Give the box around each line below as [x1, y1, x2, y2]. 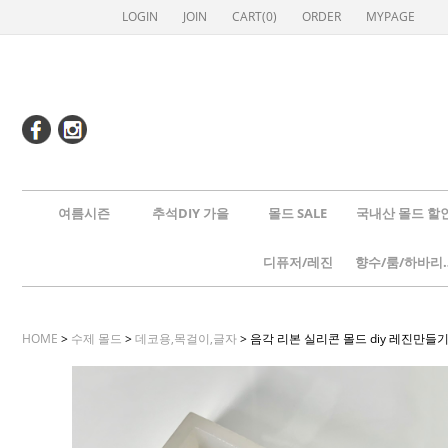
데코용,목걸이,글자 [135, 330, 237, 347]
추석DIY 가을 [152, 204, 229, 222]
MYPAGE [366, 8, 415, 25]
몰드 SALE [268, 204, 327, 222]
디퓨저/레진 [262, 253, 333, 271]
